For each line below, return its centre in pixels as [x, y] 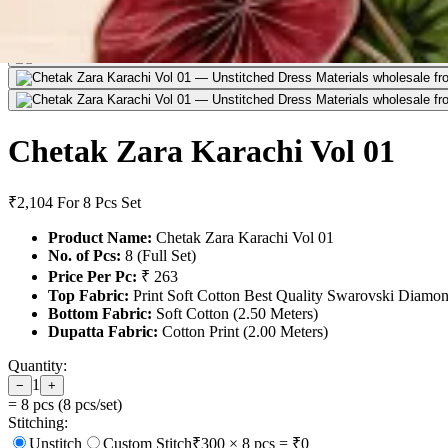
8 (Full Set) [158, 256]
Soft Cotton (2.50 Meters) [235, 314]
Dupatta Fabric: [103, 332]
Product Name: [100, 238]
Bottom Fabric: [100, 314]
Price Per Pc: [92, 277]
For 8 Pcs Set [99, 203]
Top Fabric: [88, 296]
